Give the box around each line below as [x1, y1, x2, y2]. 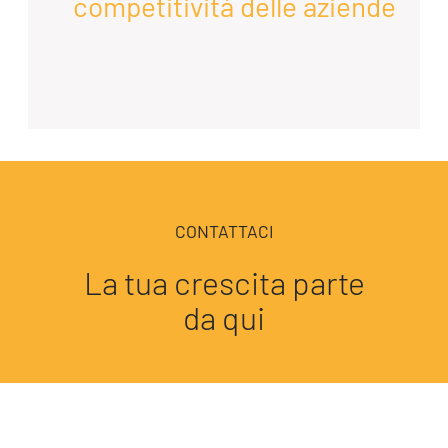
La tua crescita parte [83, 262, 365, 301]
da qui [183, 297, 265, 336]
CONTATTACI [174, 219, 274, 242]
